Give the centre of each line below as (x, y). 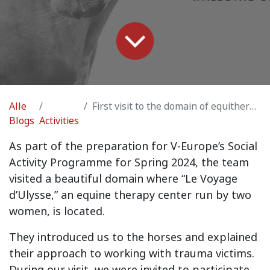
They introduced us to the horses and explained (133, 237)
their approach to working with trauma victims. (132, 253)
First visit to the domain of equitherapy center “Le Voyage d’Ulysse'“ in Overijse (171, 106)
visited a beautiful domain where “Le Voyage (123, 178)
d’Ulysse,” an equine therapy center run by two (130, 195)
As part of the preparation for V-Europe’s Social (133, 146)
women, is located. (58, 211)
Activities (59, 121)
